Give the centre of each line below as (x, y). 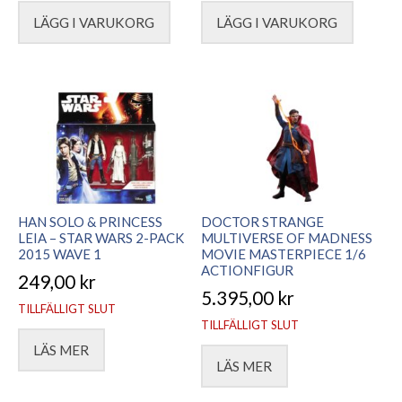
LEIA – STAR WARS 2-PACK (101, 237)
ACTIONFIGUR (247, 270)
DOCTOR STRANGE (262, 221)
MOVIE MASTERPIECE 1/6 (284, 253)
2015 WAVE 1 (60, 253)
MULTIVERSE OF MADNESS (287, 237)
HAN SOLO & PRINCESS (90, 221)
